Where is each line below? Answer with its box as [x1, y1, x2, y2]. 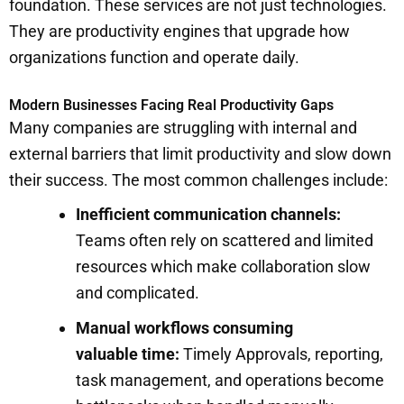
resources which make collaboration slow [76, 256, 371, 276]
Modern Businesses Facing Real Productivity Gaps [9, 96, 334, 114]
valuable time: [76, 344, 179, 363]
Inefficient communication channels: [76, 204, 341, 224]
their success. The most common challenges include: [9, 170, 388, 189]
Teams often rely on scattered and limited [76, 230, 373, 250]
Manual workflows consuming [76, 317, 293, 337]
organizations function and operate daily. [9, 47, 299, 67]
